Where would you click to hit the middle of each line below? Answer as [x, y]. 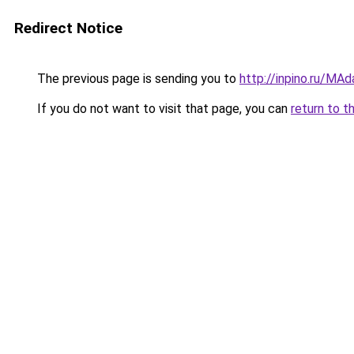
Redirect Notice [68, 28]
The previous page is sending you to [137, 79]
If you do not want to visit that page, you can [162, 109]
